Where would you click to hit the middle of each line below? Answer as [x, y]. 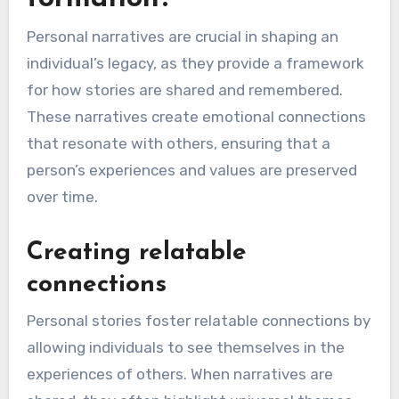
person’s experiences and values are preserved [191, 171]
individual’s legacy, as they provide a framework [195, 64]
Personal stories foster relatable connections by [198, 320]
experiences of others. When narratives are [179, 374]
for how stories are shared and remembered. [184, 90]
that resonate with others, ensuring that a [178, 144]
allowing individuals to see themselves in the [185, 347]
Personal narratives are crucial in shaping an [182, 37]
